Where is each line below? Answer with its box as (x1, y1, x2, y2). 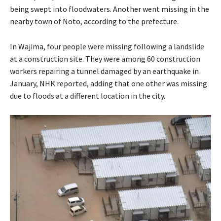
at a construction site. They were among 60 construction (10, 54, 200, 64)
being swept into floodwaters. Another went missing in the (10, 4, 209, 14)
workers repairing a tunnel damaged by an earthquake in (10, 66, 199, 76)
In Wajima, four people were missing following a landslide (10, 41, 204, 52)
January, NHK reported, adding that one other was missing (10, 78, 207, 89)
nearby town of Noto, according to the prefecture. (10, 16, 179, 27)
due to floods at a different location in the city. (10, 91, 165, 101)
